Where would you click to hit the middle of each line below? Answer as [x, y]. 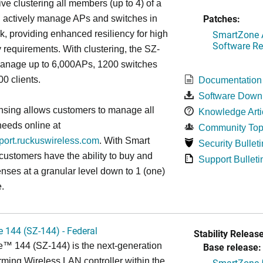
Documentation [230, 80]
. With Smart [124, 141]
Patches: [221, 18]
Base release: [232, 247]
